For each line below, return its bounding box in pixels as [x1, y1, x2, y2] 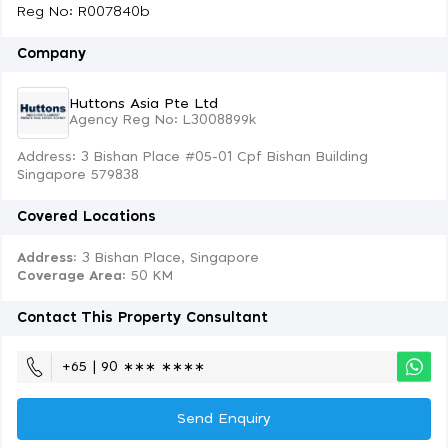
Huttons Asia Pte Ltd [69, 96, 218, 111]
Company [17, 47, 86, 61]
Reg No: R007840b [17, 5, 150, 19]
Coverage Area [17, 270, 122, 283]
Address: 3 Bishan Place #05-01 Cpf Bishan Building [17, 151, 368, 164]
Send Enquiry [177, 412, 271, 426]
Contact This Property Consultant [17, 311, 268, 325]
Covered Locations [17, 210, 156, 224]
